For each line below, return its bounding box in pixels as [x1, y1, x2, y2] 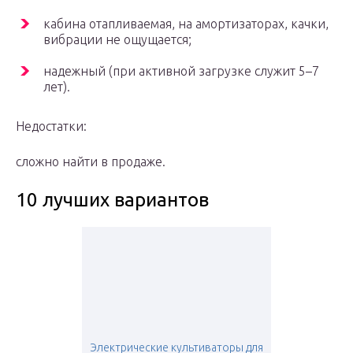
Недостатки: [16, 119, 87, 134]
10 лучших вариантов [16, 189, 209, 211]
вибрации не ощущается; [43, 32, 191, 47]
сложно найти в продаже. [16, 154, 165, 169]
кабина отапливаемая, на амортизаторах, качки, [43, 17, 329, 32]
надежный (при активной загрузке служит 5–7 [43, 64, 319, 79]
